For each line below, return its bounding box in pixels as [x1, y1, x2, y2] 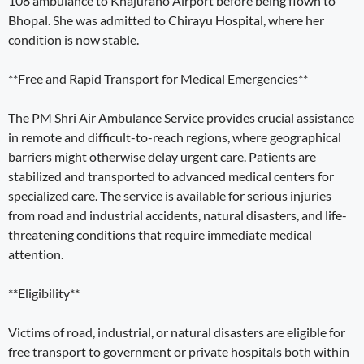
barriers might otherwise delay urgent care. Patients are [8, 148, 316, 164]
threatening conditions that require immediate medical [8, 226, 312, 242]
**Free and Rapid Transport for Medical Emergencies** [8, 70, 308, 86]
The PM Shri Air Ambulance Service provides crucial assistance [8, 109, 354, 125]
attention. [8, 245, 63, 262]
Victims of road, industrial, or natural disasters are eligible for [8, 323, 345, 340]
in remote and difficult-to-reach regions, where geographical [8, 128, 341, 145]
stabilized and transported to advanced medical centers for [8, 167, 334, 184]
